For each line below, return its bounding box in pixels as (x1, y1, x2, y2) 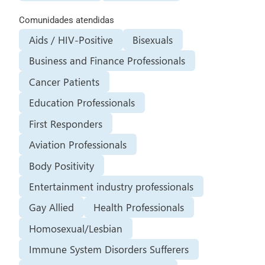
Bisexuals (132, 33, 173, 46)
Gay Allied (28, 201, 74, 214)
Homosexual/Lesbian (28, 221, 122, 235)
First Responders (28, 117, 102, 130)
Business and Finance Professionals (28, 54, 185, 67)
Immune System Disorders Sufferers (28, 243, 189, 256)
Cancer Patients (28, 75, 99, 88)
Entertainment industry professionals (28, 179, 193, 193)
